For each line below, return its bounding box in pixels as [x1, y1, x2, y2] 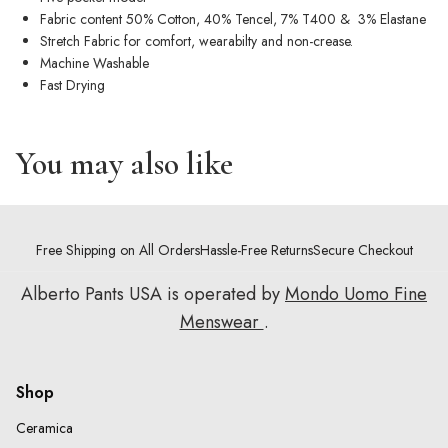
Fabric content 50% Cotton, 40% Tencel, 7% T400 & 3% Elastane [40, 9, 426, 30]
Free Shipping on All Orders [35, 240, 200, 261]
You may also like [16, 144, 233, 184]
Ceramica [16, 418, 73, 439]
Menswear [179, 309, 264, 336]
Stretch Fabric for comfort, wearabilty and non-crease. [40, 31, 353, 52]
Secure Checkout [312, 240, 413, 261]
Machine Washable [40, 53, 149, 74]
